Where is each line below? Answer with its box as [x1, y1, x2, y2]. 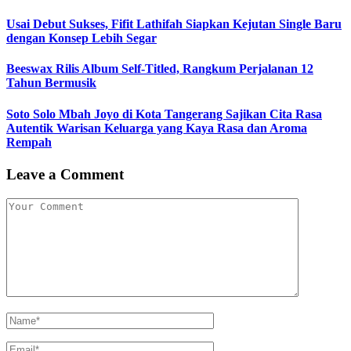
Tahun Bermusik [6, 76, 96, 90]
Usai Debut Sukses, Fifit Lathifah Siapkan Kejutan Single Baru [6, 17, 342, 31]
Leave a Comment [6, 165, 124, 183]
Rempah [6, 135, 52, 149]
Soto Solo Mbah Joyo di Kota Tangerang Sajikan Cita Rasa [6, 107, 322, 121]
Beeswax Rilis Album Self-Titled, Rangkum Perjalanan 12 [6, 62, 313, 76]
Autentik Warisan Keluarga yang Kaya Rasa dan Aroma [6, 121, 307, 135]
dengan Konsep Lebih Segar [6, 31, 157, 45]
